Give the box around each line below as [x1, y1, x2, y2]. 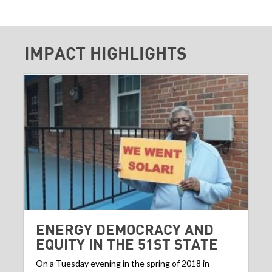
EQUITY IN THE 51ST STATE [36, 235, 218, 253]
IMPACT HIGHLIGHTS [24, 42, 187, 63]
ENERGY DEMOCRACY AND [36, 220, 214, 239]
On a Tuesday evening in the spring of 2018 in [36, 258, 209, 269]
